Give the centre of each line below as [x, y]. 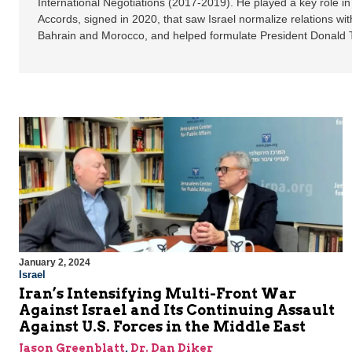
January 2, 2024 [55, 263]
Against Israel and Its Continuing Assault [177, 310]
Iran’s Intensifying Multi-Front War [158, 294]
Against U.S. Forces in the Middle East [162, 327]
